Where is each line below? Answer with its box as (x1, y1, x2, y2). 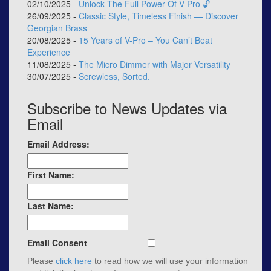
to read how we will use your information (92, 256, 248, 266)
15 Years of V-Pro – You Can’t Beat (79, 34, 212, 47)
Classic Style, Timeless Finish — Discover (79, 10, 238, 22)
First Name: (27, 169, 74, 181)
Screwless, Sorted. (79, 70, 150, 83)
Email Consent (27, 237, 87, 249)
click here (56, 256, 92, 266)
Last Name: (27, 200, 74, 212)
